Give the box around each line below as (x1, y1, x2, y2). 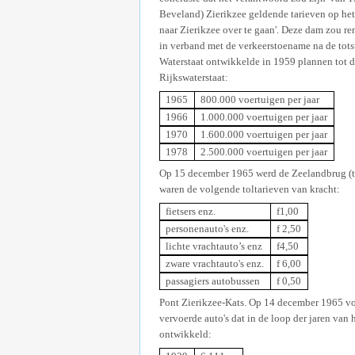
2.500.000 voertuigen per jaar (200, 145, 328, 158)
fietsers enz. (166, 204, 216, 217)
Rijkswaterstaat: (159, 71, 228, 84)
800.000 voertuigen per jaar (200, 93, 320, 105)
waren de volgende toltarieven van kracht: (159, 183, 340, 196)
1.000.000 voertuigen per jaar (200, 110, 328, 123)
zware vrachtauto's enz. (166, 257, 265, 269)
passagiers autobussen (166, 274, 261, 287)
